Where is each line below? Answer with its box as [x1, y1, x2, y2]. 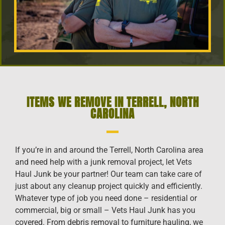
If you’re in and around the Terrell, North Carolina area [15, 145, 203, 155]
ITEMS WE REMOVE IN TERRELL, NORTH [26, 93, 199, 111]
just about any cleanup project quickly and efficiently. [15, 181, 202, 191]
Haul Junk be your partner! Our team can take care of [15, 169, 202, 179]
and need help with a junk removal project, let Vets [15, 157, 192, 167]
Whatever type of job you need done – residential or [15, 193, 197, 203]
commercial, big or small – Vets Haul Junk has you [15, 205, 195, 215]
